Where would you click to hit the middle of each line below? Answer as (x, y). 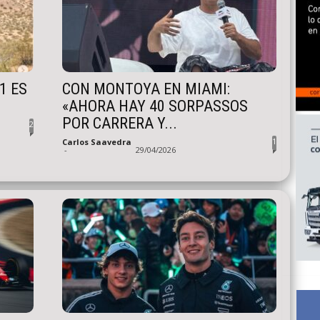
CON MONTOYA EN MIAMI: (146, 89)
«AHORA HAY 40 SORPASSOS (155, 106)
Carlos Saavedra (96, 142)
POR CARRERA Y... (119, 123)
